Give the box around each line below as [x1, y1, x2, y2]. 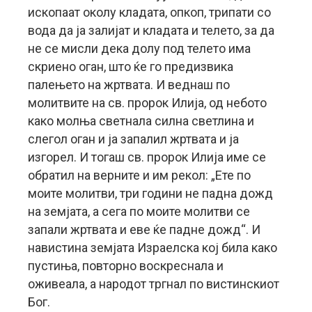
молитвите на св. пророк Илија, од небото [28, 95, 267, 110]
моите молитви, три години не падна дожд [28, 186, 273, 201]
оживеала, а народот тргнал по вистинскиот [28, 276, 279, 291]
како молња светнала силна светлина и [28, 114, 254, 128]
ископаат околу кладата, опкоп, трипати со [28, 5, 271, 19]
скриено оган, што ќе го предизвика [28, 59, 233, 74]
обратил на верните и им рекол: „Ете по [28, 168, 251, 182]
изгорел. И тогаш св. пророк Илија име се [28, 150, 266, 164]
